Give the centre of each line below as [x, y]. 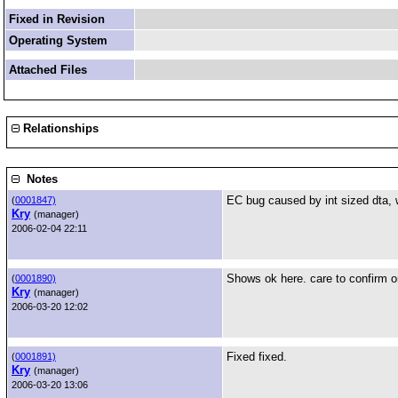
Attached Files [48, 70]
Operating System [58, 40]
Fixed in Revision [57, 19]
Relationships [59, 128]
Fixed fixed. [257, 357]
